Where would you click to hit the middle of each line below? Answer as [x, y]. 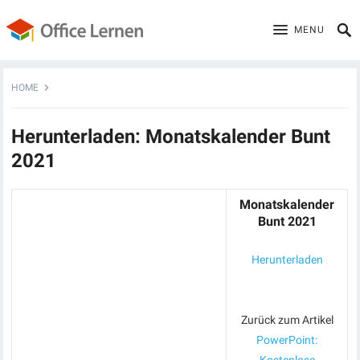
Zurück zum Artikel [287, 320]
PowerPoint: [287, 340]
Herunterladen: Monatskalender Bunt [171, 137]
